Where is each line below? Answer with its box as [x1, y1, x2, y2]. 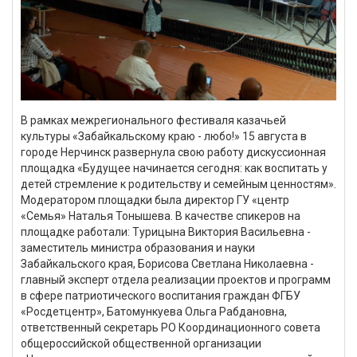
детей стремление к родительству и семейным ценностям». [21, 178, 336, 191]
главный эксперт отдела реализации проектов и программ [21, 273, 331, 287]
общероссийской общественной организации [21, 337, 261, 351]
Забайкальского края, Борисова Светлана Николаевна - [21, 257, 314, 271]
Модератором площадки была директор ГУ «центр [21, 194, 289, 207]
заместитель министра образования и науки [21, 241, 255, 255]
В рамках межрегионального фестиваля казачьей [21, 114, 286, 127]
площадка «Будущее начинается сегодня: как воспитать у [21, 162, 328, 175]
